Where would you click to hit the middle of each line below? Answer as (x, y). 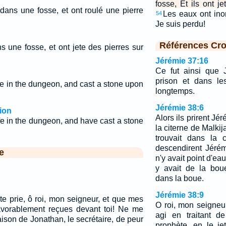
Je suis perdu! (180, 24)
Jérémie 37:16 (182, 61)
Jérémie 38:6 (179, 108)
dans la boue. (179, 178)
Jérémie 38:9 (179, 195)
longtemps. (175, 91)
